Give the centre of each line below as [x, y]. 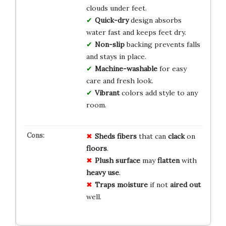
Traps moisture [121, 184]
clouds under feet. [116, 8]
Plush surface [117, 160]
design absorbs [155, 20]
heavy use [102, 172]
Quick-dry [111, 20]
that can [152, 136]
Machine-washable [126, 68]
